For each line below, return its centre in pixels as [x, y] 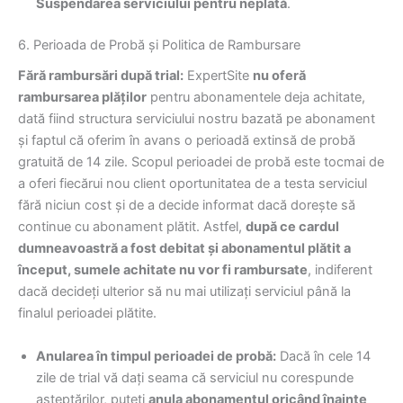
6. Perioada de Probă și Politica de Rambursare [159, 45]
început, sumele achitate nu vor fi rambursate [163, 270]
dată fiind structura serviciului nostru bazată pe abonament [197, 119]
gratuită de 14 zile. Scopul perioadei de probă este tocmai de [201, 162]
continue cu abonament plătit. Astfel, [132, 227]
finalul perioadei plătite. [87, 313]
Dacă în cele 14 [323, 356]
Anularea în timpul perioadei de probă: [156, 356]
